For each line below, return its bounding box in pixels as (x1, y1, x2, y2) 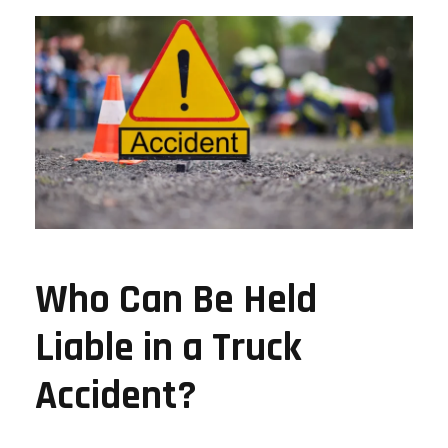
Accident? (35, 370, 197, 422)
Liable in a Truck (35, 322, 302, 374)
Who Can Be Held (35, 274, 317, 326)
